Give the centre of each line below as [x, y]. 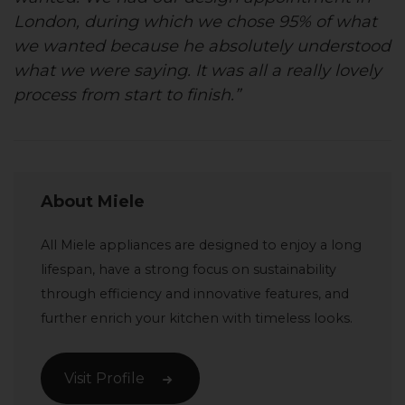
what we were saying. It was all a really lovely [198, 71]
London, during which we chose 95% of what [195, 22]
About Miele [93, 202]
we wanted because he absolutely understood [202, 47]
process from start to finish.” [127, 95]
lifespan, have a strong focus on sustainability [188, 270]
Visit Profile [104, 379]
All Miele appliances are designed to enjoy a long [201, 245]
